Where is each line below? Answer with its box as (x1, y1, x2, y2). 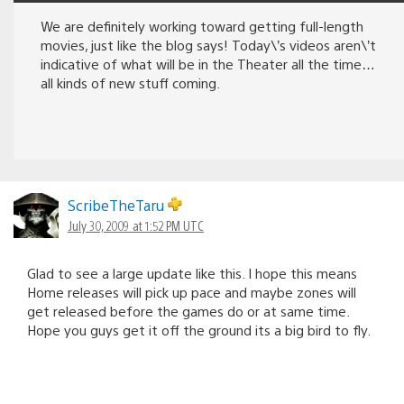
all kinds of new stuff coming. (41, 73, 220, 91)
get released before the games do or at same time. (27, 301, 349, 319)
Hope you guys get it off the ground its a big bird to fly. (27, 320, 371, 338)
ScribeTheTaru (68, 195, 168, 215)
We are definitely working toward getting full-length (41, 16, 363, 34)
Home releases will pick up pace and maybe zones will (27, 282, 356, 300)
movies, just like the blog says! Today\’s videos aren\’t (41, 35, 376, 53)
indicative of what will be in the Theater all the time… (41, 54, 375, 72)
